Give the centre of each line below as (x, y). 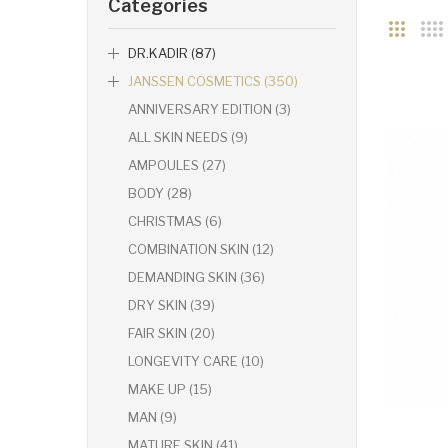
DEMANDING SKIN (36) (196, 277)
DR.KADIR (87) (172, 53)
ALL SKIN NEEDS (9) (188, 137)
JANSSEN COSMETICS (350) (213, 81)
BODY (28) (160, 193)
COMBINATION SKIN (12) (201, 249)
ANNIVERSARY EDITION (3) (209, 109)
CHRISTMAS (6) (175, 221)
